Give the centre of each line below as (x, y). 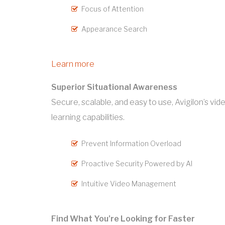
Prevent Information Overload (131, 144)
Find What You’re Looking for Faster (123, 219)
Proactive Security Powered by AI (137, 164)
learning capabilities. (88, 118)
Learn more (73, 64)
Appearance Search (114, 29)
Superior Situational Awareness (114, 87)
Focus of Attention (113, 9)
